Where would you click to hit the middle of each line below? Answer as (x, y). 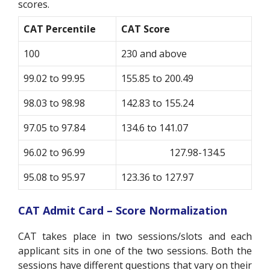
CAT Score (146, 29)
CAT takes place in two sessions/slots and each (135, 236)
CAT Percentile (60, 29)
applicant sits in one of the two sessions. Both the (135, 250)
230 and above (154, 53)
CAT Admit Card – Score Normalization (123, 210)
